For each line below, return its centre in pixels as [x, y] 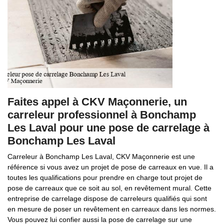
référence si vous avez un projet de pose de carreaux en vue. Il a [110, 167]
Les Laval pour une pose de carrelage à [108, 128]
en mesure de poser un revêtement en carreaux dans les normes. [112, 209]
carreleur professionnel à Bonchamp [102, 115]
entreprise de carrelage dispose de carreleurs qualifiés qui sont [107, 198]
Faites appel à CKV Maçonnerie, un [97, 102]
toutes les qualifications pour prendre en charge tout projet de [105, 177]
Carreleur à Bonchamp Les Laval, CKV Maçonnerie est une [101, 156]
